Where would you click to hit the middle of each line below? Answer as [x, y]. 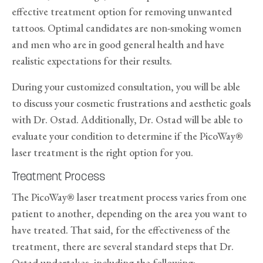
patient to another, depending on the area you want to [129, 214]
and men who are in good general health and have [118, 45]
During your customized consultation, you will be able [126, 87]
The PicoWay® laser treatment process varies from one [129, 197]
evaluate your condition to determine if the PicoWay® [127, 136]
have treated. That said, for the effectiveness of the [121, 230]
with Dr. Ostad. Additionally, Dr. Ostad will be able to [127, 120]
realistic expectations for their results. [92, 61]
